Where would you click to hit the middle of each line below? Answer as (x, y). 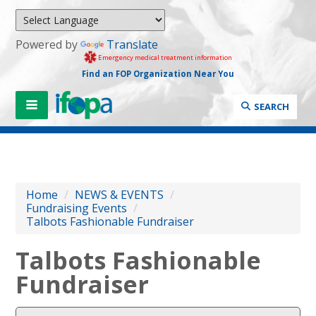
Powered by (48, 44)
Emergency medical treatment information (165, 57)
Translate (133, 44)
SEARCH (271, 106)
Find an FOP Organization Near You (158, 73)
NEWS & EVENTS (120, 194)
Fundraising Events (77, 208)
